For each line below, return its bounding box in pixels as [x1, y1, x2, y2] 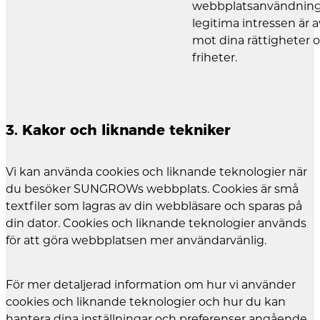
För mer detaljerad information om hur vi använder [6, 278, 296, 292]
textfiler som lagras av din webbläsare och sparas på [6, 199, 302, 214]
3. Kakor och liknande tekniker [6, 121, 231, 139]
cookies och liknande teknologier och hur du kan [6, 295, 286, 309]
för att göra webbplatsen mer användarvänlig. [6, 234, 266, 248]
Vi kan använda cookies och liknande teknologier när [6, 165, 307, 179]
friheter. [192, 51, 237, 65]
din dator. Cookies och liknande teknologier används [6, 216, 306, 231]
